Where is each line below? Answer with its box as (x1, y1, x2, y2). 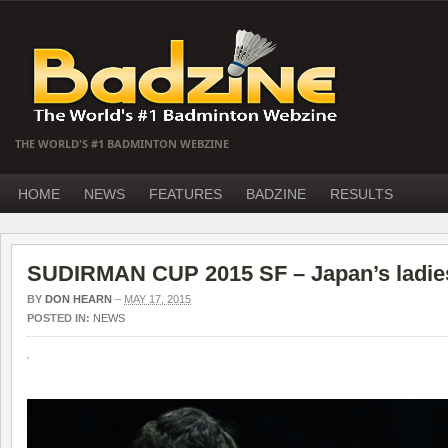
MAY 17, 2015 (124, 293, 191, 305)
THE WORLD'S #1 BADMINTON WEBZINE (15, 136, 229, 151)
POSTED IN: (27, 312, 93, 324)
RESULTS (330, 186, 393, 202)
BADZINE (246, 186, 306, 202)
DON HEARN (45, 293, 112, 305)
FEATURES (149, 186, 222, 202)
